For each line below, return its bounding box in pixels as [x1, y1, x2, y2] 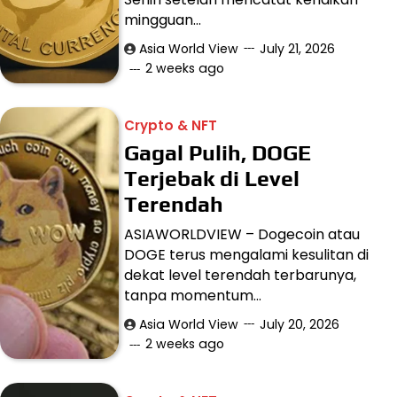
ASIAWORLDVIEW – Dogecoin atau [124, 224, 361, 245]
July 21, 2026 [260, 40, 336, 58]
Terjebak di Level [124, 166, 300, 191]
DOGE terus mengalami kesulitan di [124, 245, 370, 266]
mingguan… [124, 10, 202, 31]
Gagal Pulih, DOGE [124, 140, 312, 166]
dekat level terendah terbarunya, [124, 265, 357, 286]
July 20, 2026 [260, 315, 340, 334]
